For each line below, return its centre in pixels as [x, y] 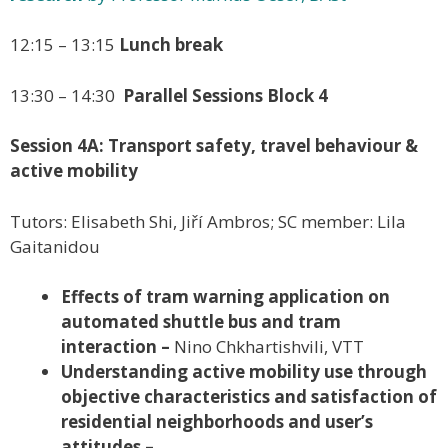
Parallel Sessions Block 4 [225, 95]
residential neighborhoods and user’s [217, 422]
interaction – [117, 347]
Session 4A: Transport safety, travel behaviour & [214, 146]
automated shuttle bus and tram [201, 322]
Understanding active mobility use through [244, 372]
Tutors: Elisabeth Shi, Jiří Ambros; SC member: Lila [208, 221]
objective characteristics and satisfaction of [249, 397]
